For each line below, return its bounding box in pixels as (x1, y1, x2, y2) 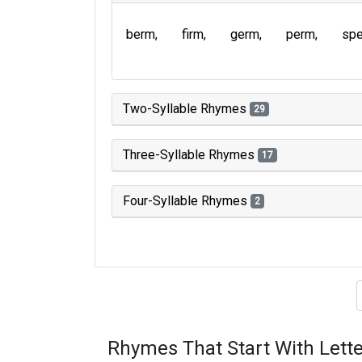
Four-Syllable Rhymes (123, 193, 250, 208)
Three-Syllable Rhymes (123, 147, 258, 162)
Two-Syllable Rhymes (123, 101, 250, 116)
